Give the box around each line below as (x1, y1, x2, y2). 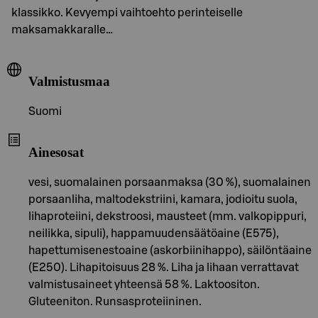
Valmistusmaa (28, 74, 110, 89)
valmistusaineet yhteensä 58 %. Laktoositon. (28, 278, 260, 290)
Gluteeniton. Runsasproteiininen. (28, 295, 202, 307)
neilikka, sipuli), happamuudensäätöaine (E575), (28, 227, 279, 239)
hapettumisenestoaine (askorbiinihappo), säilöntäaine (28, 244, 312, 256)
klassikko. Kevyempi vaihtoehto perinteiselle (11, 6, 243, 18)
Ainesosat (28, 144, 84, 160)
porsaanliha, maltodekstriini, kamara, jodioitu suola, (28, 193, 297, 205)
